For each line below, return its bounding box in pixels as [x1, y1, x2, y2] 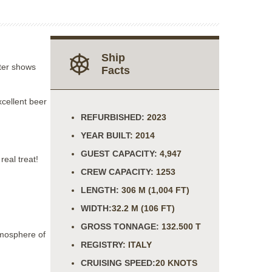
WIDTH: [81, 203, 112, 214]
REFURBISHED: [81, 112, 147, 123]
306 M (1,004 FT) [119, 185, 189, 195]
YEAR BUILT [81, 131, 130, 141]
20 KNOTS [155, 258, 197, 268]
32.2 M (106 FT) [112, 203, 175, 214]
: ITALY [123, 240, 152, 250]
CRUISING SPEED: [81, 258, 155, 268]
